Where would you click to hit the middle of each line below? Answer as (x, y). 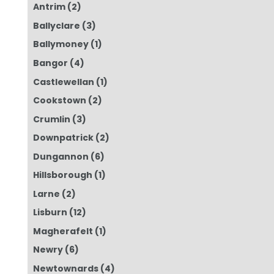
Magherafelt (63, 231)
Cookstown (60, 101)
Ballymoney (61, 44)
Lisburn (50, 213)
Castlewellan (64, 82)
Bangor (51, 63)
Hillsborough (63, 175)
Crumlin (52, 119)
